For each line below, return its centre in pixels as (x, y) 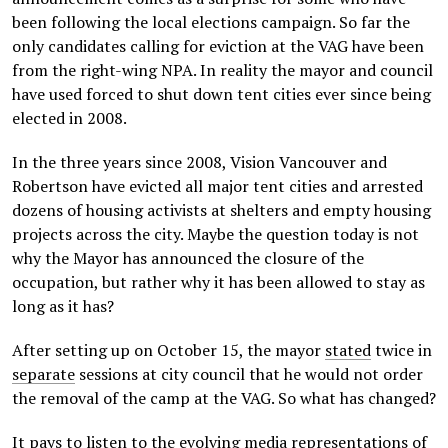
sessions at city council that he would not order (249, 374)
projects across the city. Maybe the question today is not (215, 234)
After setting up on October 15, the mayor (168, 350)
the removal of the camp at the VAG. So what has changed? (224, 398)
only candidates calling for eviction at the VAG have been (218, 46)
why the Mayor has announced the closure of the (188, 258)
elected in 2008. (69, 118)
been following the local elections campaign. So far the (211, 22)
